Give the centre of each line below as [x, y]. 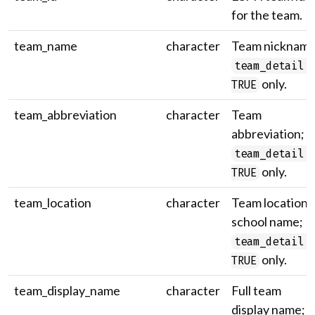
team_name [46, 46]
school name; [267, 221]
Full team [256, 290]
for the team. [267, 15]
